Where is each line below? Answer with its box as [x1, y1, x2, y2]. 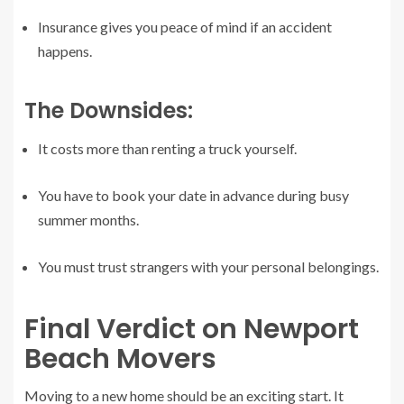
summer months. [38, 211, 139, 229]
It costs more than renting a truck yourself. [38, 140, 297, 158]
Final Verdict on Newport [24, 310, 359, 349]
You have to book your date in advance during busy [38, 187, 349, 205]
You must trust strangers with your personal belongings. [38, 258, 379, 276]
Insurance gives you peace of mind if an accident [38, 18, 332, 36]
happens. [38, 42, 92, 60]
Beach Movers [24, 340, 216, 379]
